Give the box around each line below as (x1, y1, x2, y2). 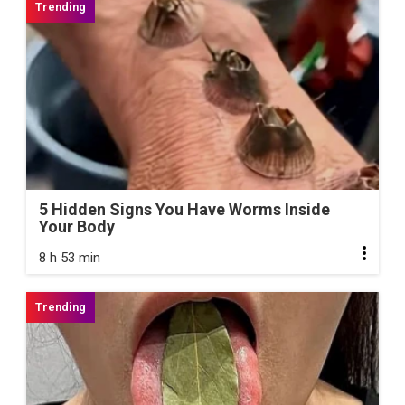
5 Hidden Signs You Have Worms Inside (39, 200, 330, 220)
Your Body (39, 217, 115, 237)
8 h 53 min (39, 250, 100, 267)
